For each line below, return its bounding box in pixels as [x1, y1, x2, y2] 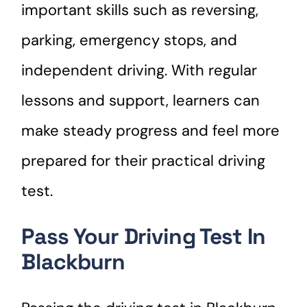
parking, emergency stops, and [21, 29, 238, 50]
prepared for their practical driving [21, 150, 266, 171]
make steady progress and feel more [21, 120, 280, 140]
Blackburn [21, 248, 125, 276]
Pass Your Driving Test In [21, 223, 265, 251]
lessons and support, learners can [21, 90, 260, 110]
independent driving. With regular [21, 60, 258, 80]
